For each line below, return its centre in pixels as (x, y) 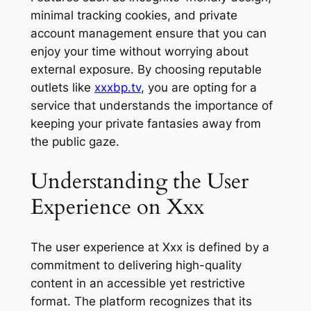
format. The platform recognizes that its (141, 301)
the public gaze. (75, 142)
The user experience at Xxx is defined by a (150, 247)
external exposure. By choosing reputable (146, 70)
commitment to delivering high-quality (136, 265)
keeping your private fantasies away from (145, 124)
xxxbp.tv (117, 88)
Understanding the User (139, 182)
